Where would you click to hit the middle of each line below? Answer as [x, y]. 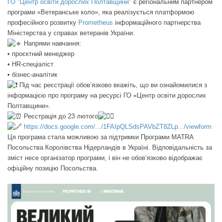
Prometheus [96, 22]
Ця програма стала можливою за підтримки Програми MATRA [100, 137]
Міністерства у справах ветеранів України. [71, 33]
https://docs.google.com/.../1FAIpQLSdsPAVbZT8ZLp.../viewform [118, 126]
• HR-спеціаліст [30, 64]
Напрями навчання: [52, 43]
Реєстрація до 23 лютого [60, 116]
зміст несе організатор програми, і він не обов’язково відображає [105, 158]
